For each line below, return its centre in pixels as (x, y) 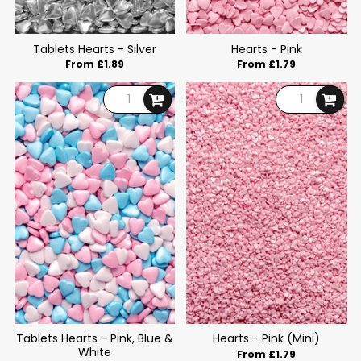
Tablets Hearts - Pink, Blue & (94, 339)
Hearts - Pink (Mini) (267, 339)
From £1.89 (94, 64)
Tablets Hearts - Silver (94, 49)
